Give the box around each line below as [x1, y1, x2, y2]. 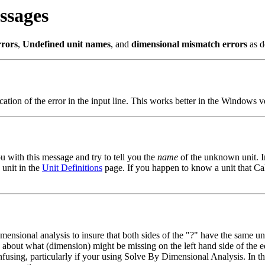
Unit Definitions [42, 163, 102, 173]
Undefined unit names [22, 39, 111, 50]
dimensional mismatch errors [131, 39, 247, 50]
